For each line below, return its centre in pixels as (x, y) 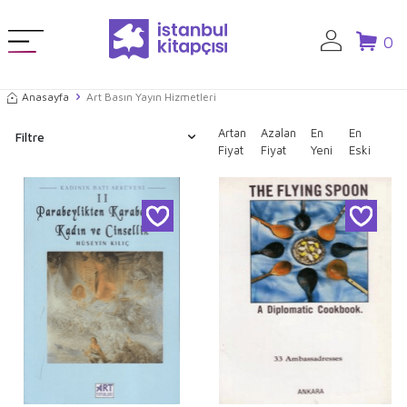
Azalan (278, 132)
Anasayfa (45, 97)
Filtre (30, 137)
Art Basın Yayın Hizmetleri (151, 97)
